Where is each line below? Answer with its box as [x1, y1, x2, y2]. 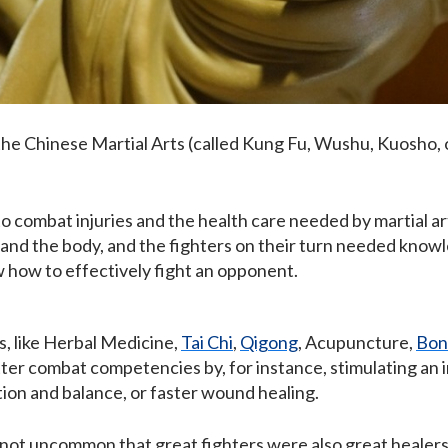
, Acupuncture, [298, 331, 416, 354]
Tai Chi [181, 331, 233, 354]
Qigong [240, 331, 298, 354]
